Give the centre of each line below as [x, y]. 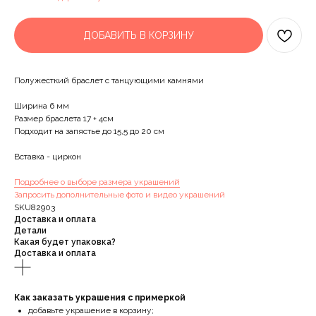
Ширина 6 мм [42, 106]
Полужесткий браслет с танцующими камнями [109, 81]
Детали [30, 231]
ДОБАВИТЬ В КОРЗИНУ [139, 36]
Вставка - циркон [48, 157]
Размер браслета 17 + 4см [64, 119]
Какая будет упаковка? [65, 242]
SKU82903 [35, 208]
